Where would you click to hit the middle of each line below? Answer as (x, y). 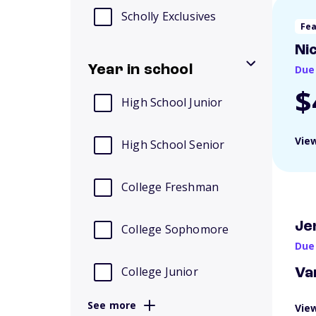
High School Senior (173, 145)
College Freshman (170, 187)
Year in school (140, 70)
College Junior (160, 272)
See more (112, 305)
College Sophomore (175, 229)
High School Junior (172, 102)
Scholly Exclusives (169, 16)
